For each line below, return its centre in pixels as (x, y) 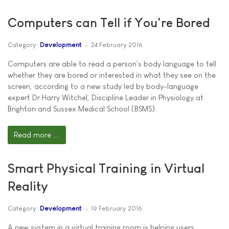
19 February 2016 (117, 208)
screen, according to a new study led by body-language (103, 86)
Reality (28, 186)
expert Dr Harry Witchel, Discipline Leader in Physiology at (106, 97)
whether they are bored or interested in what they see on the (112, 75)
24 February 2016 (117, 45)
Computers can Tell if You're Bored (109, 22)
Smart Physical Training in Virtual (106, 168)
